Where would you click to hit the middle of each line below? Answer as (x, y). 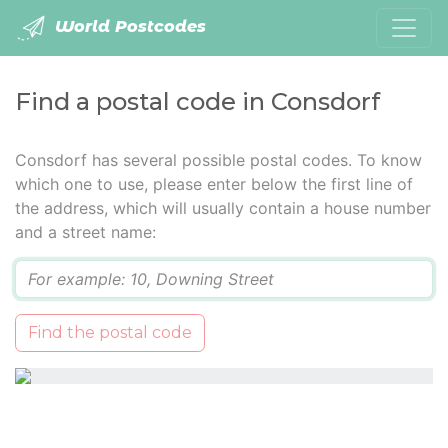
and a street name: (85, 232)
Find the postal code (110, 332)
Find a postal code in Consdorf (197, 101)
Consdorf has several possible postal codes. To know (218, 160)
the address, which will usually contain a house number (223, 208)
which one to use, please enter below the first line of (214, 184)
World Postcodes (128, 27)
